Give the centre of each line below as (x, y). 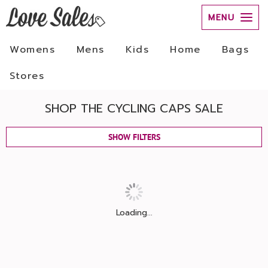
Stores (27, 76)
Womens (33, 50)
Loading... (134, 213)
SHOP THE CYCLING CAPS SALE (134, 108)
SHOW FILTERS (134, 137)
